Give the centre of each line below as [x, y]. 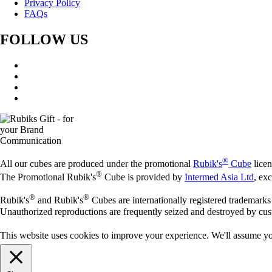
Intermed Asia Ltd [219, 177]
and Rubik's [59, 200]
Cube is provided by [143, 177]
